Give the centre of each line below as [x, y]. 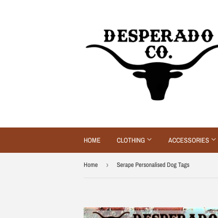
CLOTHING [132, 140]
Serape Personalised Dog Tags [153, 165]
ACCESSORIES [190, 140]
